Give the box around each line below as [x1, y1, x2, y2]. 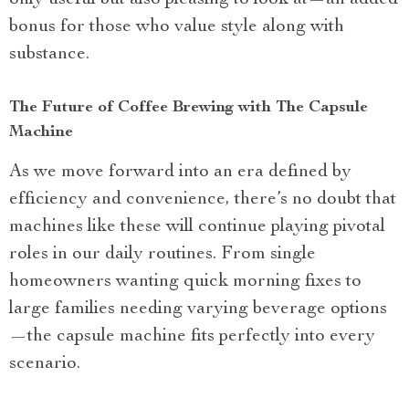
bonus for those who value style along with [9, 17, 344, 37]
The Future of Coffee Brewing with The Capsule [9, 99, 368, 116]
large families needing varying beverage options [9, 299, 387, 319]
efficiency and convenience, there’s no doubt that [9, 190, 396, 209]
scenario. [9, 354, 80, 373]
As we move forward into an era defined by [9, 163, 351, 182]
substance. [9, 45, 89, 64]
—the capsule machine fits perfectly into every [9, 327, 375, 346]
